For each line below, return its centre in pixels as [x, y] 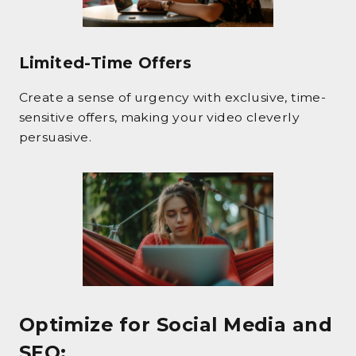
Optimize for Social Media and [176, 325]
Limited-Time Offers [105, 63]
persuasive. [55, 137]
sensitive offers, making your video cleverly [159, 118]
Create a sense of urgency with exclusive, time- [172, 98]
